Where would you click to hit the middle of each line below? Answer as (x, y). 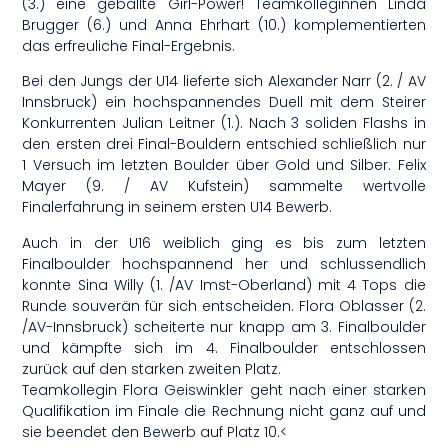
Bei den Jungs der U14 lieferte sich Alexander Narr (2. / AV (224, 81)
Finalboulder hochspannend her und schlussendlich (224, 263)
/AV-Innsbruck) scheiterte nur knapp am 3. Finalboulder (224, 326)
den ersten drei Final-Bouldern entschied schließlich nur (224, 144)
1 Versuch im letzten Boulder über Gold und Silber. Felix (224, 165)
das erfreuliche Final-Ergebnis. (129, 45)
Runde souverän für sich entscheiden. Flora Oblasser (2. (224, 305)
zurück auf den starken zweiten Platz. (152, 368)
